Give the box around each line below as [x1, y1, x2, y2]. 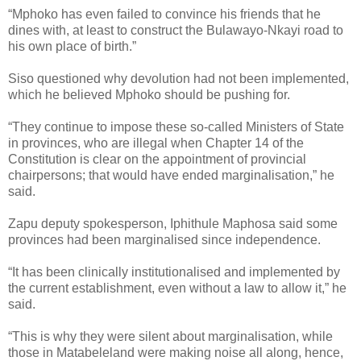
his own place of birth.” [8, 39, 136, 53]
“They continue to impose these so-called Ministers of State [8, 119, 344, 134]
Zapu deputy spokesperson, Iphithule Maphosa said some [8, 216, 338, 230]
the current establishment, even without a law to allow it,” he [8, 280, 346, 295]
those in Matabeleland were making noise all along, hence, [8, 345, 343, 359]
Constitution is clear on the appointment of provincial [8, 151, 306, 166]
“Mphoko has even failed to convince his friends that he [8, 6, 321, 21]
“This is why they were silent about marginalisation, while [8, 329, 333, 343]
